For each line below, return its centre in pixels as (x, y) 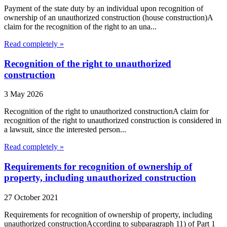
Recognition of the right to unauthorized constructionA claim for (106, 111)
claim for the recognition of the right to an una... (80, 26)
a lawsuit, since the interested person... (65, 130)
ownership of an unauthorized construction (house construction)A (108, 17)
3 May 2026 (24, 94)
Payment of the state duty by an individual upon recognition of (104, 8)
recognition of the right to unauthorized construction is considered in (113, 121)
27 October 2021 (31, 197)
